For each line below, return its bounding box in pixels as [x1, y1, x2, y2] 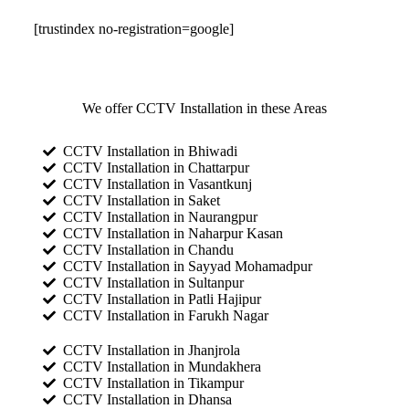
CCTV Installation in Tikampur [63, 374, 245, 391]
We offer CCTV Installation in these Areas [81, 100, 327, 116]
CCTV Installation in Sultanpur [63, 274, 245, 290]
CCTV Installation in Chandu [63, 241, 235, 257]
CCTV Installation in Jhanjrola [63, 341, 241, 358]
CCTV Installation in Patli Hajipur [63, 290, 262, 307]
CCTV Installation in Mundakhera [63, 358, 262, 374]
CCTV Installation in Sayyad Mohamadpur [63, 257, 313, 274]
